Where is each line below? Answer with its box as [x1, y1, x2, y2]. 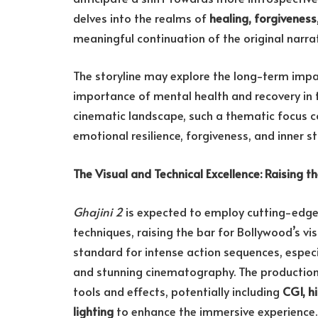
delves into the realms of [73, 9, 209, 26]
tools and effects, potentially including [73, 283, 283, 300]
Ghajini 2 [73, 203, 123, 220]
